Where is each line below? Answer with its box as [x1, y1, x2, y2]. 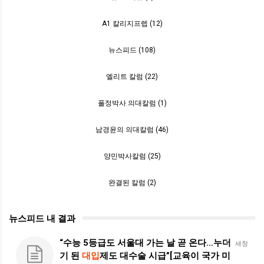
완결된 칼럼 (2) [108, 179, 156, 187]
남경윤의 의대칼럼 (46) [95, 126, 169, 134]
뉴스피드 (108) [108, 46, 156, 54]
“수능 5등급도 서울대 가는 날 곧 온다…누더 [60, 237, 231, 248]
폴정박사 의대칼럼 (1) [97, 99, 167, 107]
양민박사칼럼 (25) [103, 152, 161, 160]
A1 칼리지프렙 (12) [101, 19, 163, 28]
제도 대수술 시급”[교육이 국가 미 [100, 250, 230, 261]
